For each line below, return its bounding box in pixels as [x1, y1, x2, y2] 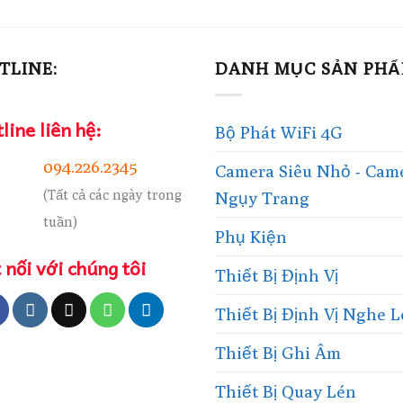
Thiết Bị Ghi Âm [215, 342, 341, 363]
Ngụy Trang [215, 187, 309, 208]
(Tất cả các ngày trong [43, 186, 183, 203]
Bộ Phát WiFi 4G [215, 121, 343, 142]
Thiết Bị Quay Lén [215, 381, 356, 401]
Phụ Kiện [215, 226, 287, 246]
